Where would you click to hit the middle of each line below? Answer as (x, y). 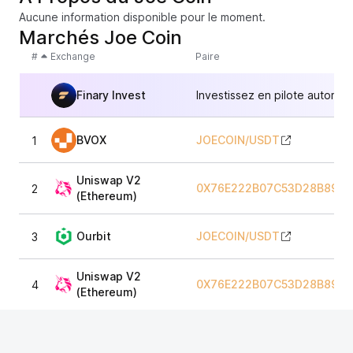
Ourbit (94, 236)
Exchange (73, 56)
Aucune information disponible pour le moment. (142, 17)
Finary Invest (111, 95)
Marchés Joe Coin (100, 37)
